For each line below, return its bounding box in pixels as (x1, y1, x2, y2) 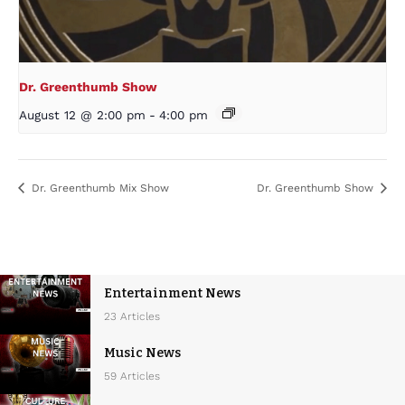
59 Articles (104, 369, 160, 382)
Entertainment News (104, 285, 240, 301)
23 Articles (104, 309, 160, 323)
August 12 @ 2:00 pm (19, 108, 146, 123)
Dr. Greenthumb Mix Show (28, 181, 169, 194)
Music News (104, 344, 181, 361)
